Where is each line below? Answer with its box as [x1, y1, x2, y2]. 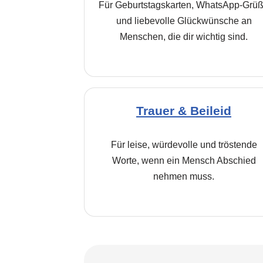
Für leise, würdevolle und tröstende [110, 140, 257, 150]
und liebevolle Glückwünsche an [116, 16, 252, 26]
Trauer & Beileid [136, 104, 231, 117]
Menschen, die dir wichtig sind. [120, 32, 248, 42]
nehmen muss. [153, 171, 214, 181]
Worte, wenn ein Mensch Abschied [112, 156, 256, 166]
